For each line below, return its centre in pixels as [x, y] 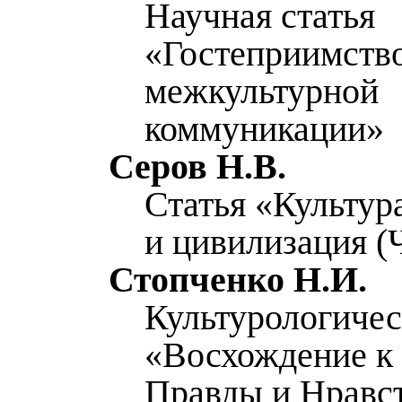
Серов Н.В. [197, 166]
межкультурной [262, 91]
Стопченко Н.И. [238, 280]
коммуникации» [264, 129]
